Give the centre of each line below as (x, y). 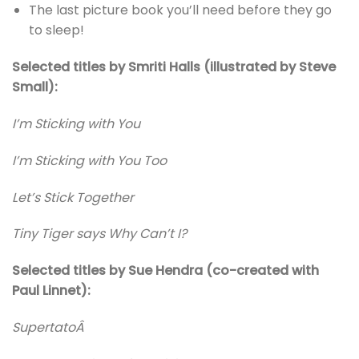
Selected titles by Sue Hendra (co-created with (165, 271)
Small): (35, 87)
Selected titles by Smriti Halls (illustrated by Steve (174, 67)
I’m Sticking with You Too (89, 160)
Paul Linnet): (51, 291)
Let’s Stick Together (73, 197)
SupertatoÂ (50, 327)
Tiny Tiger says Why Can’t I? (99, 234)
